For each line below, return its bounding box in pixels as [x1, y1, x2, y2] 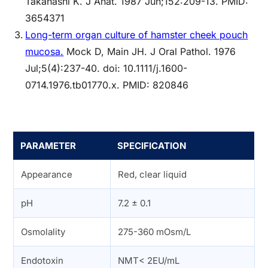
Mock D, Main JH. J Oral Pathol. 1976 [63, 45, 236, 57]
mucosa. [25, 45, 64, 57]
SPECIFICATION [117, 139, 187, 151]
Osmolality [21, 226, 66, 237]
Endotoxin [21, 254, 64, 266]
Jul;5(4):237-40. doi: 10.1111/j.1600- [25, 62, 188, 74]
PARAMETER [20, 139, 77, 151]
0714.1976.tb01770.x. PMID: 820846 [25, 78, 189, 91]
